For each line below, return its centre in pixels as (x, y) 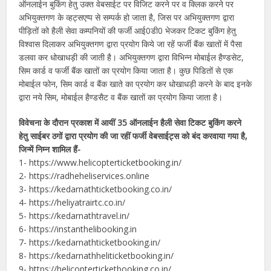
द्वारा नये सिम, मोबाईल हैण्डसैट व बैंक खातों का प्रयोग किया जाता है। (121, 97)
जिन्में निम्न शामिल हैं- (50, 149)
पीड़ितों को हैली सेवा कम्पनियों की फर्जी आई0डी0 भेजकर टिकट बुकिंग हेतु (128, 30)
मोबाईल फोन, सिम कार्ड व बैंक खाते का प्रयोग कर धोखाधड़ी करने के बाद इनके (135, 83)
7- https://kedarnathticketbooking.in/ (90, 242)
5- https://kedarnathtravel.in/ (74, 215)
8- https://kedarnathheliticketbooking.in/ (96, 255)
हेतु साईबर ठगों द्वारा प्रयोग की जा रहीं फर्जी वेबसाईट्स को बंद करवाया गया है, (133, 135)
